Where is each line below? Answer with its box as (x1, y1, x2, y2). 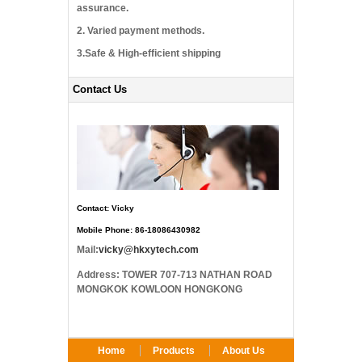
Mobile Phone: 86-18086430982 (77, 225, 200, 235)
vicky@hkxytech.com (99, 244, 199, 256)
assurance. (77, 2, 128, 15)
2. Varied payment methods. (77, 25, 204, 37)
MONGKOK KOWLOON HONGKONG (77, 284, 242, 296)
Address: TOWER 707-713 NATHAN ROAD (77, 269, 272, 281)
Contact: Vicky (77, 204, 134, 213)
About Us (221, 345, 265, 357)
